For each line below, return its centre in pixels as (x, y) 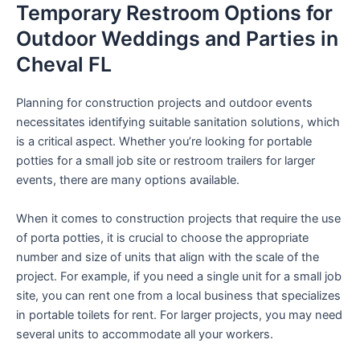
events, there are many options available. (128, 180)
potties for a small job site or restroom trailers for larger (166, 161)
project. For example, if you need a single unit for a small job (179, 276)
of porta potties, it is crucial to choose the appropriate (162, 237)
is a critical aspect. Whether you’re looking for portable (164, 142)
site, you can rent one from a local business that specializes (178, 295)
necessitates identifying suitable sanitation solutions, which (178, 123)
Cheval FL (64, 65)
